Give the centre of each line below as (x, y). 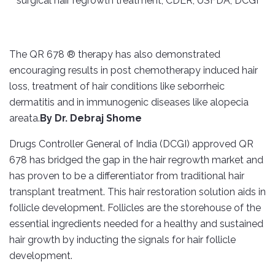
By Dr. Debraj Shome (91, 118)
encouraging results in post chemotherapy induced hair (134, 71)
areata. (25, 118)
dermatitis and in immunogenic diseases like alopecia (129, 103)
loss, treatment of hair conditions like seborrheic (117, 87)
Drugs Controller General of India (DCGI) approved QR (131, 144)
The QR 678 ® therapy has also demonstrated (115, 55)
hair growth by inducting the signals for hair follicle (122, 240)
